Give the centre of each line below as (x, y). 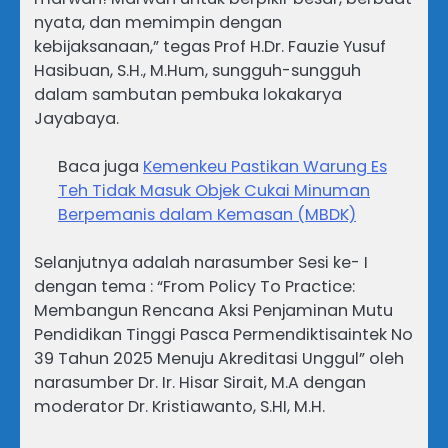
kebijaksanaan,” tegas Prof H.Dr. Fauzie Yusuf (210, 46)
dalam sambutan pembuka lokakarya (188, 94)
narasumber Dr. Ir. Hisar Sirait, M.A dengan (200, 382)
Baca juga (100, 166)
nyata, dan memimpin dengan (158, 22)
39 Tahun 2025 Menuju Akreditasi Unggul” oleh (219, 358)
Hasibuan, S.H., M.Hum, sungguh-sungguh (197, 70)
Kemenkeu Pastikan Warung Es (265, 166)
